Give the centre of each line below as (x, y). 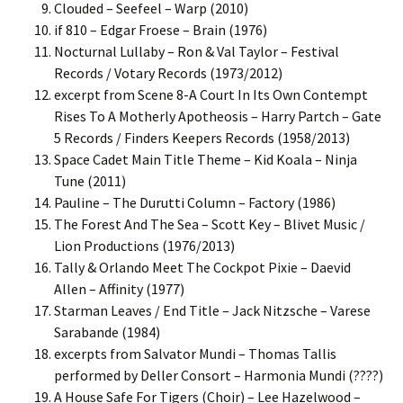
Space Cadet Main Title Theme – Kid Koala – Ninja (206, 159)
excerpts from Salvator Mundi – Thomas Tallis (195, 354)
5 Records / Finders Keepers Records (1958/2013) (202, 138)
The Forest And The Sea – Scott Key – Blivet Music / (210, 224)
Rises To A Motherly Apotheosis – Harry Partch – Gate (218, 116)
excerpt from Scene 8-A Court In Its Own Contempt (211, 94)
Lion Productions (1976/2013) (144, 246)
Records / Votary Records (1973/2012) (168, 73)
